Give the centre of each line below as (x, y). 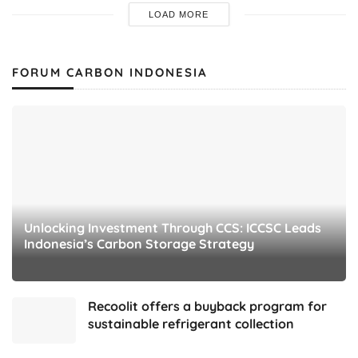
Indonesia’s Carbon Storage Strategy (139, 244)
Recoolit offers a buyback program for (207, 306)
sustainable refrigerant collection (191, 324)
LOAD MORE (179, 15)
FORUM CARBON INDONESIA (110, 73)
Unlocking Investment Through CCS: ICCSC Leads (173, 228)
